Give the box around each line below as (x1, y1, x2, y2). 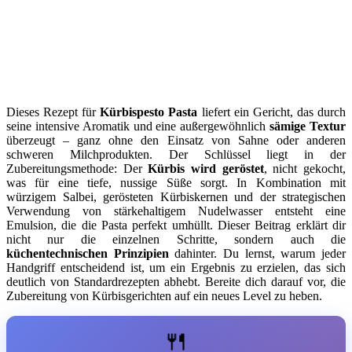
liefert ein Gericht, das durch (197, 105, 346, 119)
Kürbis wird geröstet (148, 162, 264, 176)
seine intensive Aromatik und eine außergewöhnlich (6, 119, 270, 134)
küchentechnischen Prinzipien (6, 247, 169, 261)
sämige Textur (269, 119, 346, 134)
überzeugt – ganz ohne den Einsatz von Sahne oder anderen (6, 134, 346, 148)
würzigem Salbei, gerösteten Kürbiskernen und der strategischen (6, 190, 346, 204)
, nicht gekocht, (263, 162, 346, 176)
